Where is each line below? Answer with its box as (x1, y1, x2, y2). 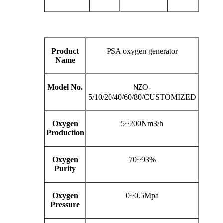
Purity (54, 164, 76, 173)
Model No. (47, 83, 83, 92)
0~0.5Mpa (125, 191, 159, 200)
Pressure (50, 200, 80, 209)
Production (46, 128, 84, 137)
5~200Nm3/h (121, 119, 163, 128)
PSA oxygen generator (107, 47, 178, 56)
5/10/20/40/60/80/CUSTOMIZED (88, 93, 196, 102)
